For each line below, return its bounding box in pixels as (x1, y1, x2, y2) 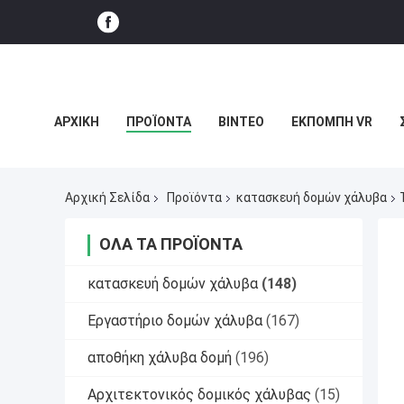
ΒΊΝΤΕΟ (218, 115, 264, 129)
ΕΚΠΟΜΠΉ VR (291, 115, 372, 129)
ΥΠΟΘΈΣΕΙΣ (54, 155, 123, 170)
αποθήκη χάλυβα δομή (87, 349, 232, 367)
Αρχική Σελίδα (65, 190, 150, 206)
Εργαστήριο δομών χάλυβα (87, 312, 262, 330)
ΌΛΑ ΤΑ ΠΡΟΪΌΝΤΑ (99, 234, 243, 254)
